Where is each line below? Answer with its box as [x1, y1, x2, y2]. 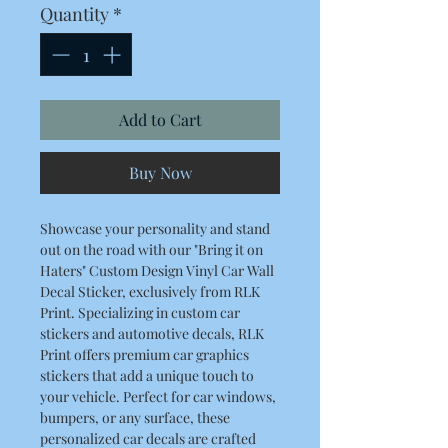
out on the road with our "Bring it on [40, 240, 263, 259]
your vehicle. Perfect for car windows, [40, 387, 276, 406]
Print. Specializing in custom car [40, 303, 240, 322]
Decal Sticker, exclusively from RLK [40, 282, 260, 301]
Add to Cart [118, 109, 202, 130]
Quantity [40, 2, 109, 26]
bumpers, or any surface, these [40, 408, 230, 427]
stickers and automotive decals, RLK [40, 324, 264, 343]
